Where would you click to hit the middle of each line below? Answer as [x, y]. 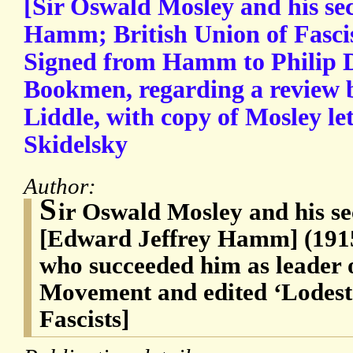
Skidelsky [76, 145]
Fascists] [84, 319]
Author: [63, 186]
